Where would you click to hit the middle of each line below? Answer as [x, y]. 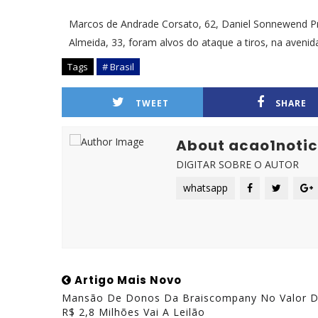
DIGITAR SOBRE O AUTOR [237, 164]
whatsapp [205, 188]
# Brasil [118, 67]
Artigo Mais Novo [127, 280]
